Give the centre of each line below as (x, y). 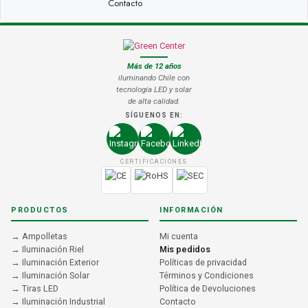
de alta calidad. (154, 101)
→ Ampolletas (39, 236)
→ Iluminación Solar (50, 275)
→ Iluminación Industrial (58, 301)
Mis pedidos (185, 249)
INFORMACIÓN (191, 210)
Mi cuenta (179, 236)
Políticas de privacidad (203, 262)
